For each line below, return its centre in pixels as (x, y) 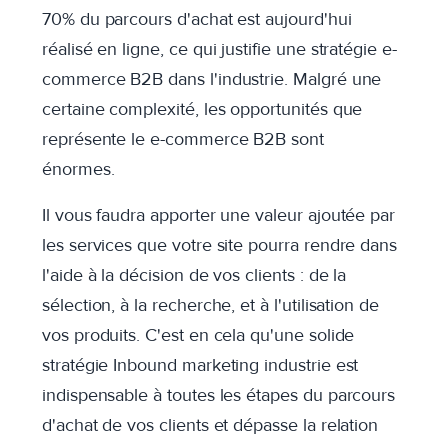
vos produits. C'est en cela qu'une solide (198, 335)
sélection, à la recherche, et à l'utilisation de (210, 305)
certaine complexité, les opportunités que (202, 109)
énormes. (81, 169)
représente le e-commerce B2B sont (183, 139)
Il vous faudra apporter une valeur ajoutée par (219, 215)
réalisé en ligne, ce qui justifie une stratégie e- (219, 49)
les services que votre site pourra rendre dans (220, 245)
